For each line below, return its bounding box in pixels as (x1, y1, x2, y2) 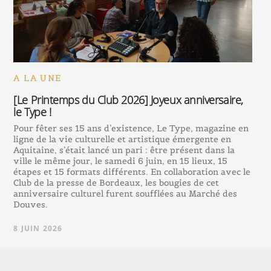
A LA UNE (13, 72, 62, 83)
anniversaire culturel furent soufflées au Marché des (13, 188, 238, 199)
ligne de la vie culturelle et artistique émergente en (13, 133, 232, 145)
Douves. (13, 198, 48, 210)
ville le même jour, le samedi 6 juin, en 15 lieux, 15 (13, 155, 228, 166)
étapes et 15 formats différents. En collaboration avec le (13, 166, 251, 177)
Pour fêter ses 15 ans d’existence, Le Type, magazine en (13, 122, 249, 134)
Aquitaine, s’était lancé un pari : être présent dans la (13, 144, 235, 155)
